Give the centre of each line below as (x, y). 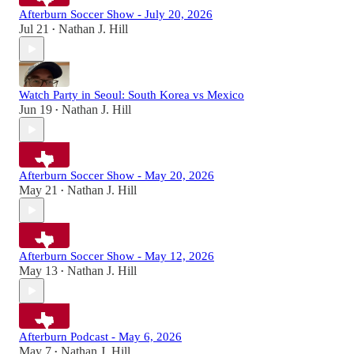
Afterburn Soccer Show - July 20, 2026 (116, 15)
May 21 (38, 190)
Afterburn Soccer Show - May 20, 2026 (117, 176)
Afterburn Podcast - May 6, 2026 (100, 337)
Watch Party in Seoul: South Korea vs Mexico (132, 95)
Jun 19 (36, 110)
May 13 (38, 271)
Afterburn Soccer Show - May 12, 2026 (117, 256)
